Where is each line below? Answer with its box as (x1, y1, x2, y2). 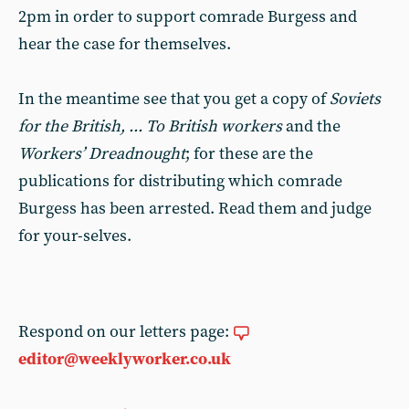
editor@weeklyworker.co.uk (18, 349, 231, 370)
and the (282, 116, 341, 137)
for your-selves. (18, 225, 131, 246)
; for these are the (185, 143, 313, 164)
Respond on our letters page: (18, 321, 233, 342)
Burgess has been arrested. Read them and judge (18, 198, 372, 219)
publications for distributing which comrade (18, 171, 342, 192)
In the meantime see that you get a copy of (18, 89, 330, 110)
